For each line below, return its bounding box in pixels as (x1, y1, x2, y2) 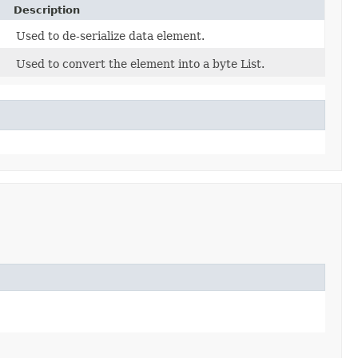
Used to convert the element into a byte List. (16, 57, 265, 70)
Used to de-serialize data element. (16, 29, 205, 42)
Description (14, 3, 80, 16)
